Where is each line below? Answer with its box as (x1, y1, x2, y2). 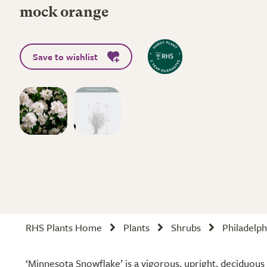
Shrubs (171, 220, 201, 235)
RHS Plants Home (26, 220, 102, 235)
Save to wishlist (33, 50, 98, 63)
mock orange (20, 6, 109, 20)
